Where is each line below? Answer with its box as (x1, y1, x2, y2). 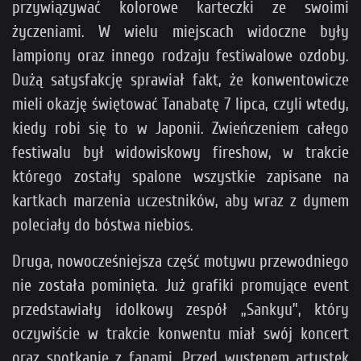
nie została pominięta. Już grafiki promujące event (12, 275, 349, 295)
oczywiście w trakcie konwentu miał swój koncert (12, 323, 349, 343)
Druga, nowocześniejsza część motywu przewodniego (12, 251, 349, 271)
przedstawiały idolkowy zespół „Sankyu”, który (12, 299, 349, 319)
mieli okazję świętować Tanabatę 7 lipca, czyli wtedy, (12, 93, 349, 114)
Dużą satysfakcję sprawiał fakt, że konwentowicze (12, 69, 349, 89)
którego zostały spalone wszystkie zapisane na (12, 166, 349, 186)
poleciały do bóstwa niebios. (12, 214, 193, 234)
